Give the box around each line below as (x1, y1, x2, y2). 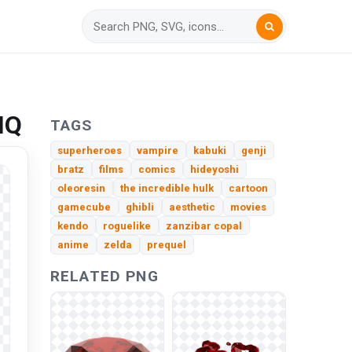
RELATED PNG (50, 266, 159, 285)
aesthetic (169, 200, 216, 213)
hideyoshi (190, 163, 240, 175)
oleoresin (57, 181, 106, 194)
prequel (147, 239, 187, 251)
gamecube (57, 200, 112, 213)
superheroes (57, 144, 123, 156)
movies (230, 200, 267, 213)
